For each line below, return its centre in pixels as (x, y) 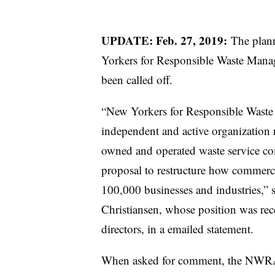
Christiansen (130, 209)
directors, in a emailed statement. (177, 229)
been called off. (137, 79)
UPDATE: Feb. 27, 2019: (166, 40)
